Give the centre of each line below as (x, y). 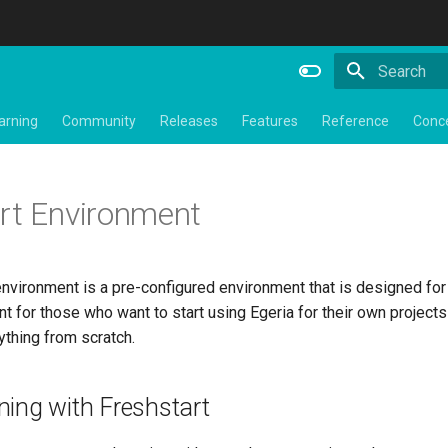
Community (99, 121)
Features (270, 121)
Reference (355, 121)
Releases (189, 121)
